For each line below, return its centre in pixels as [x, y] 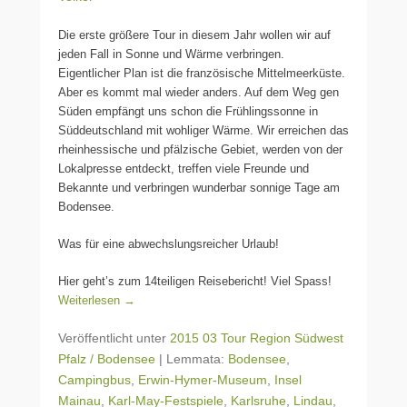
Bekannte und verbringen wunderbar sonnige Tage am [199, 188]
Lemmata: [197, 359]
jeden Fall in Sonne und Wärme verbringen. [171, 54]
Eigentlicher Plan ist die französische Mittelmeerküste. [202, 73]
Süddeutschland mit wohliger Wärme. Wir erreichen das [203, 130]
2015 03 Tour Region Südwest [257, 338]
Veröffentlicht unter [114, 338]
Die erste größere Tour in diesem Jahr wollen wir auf [194, 35]
